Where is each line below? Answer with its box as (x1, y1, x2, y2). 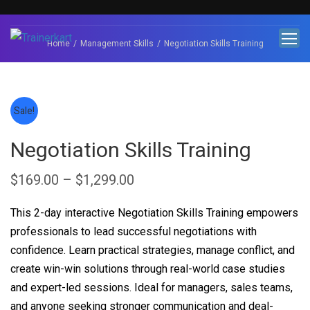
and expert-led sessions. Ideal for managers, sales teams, (10, 281, 293, 294)
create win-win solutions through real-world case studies (10, 262, 285, 275)
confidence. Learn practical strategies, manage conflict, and (10, 244, 295, 257)
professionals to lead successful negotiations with (10, 225, 257, 238)
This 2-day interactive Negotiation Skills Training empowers (10, 206, 298, 219)
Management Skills (80, 39, 154, 48)
